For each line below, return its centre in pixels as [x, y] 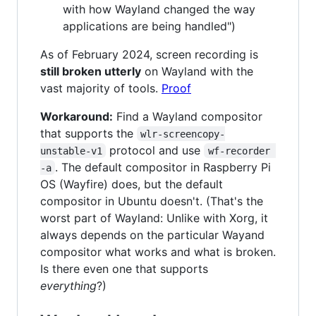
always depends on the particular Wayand [152, 235]
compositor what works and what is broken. [158, 251]
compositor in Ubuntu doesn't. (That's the [152, 201]
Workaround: [77, 116]
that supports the [89, 133]
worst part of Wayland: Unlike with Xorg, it [154, 218]
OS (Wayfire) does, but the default [132, 184]
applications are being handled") [149, 26]
